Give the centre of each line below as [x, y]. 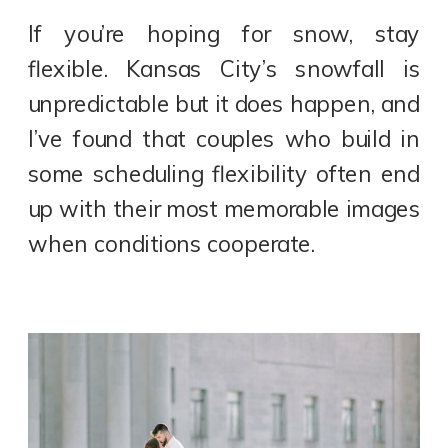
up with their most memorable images [224, 208]
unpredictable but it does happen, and [224, 103]
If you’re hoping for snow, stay [224, 33]
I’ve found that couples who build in [224, 138]
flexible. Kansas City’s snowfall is [224, 68]
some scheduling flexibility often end [224, 173]
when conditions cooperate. [172, 243]
